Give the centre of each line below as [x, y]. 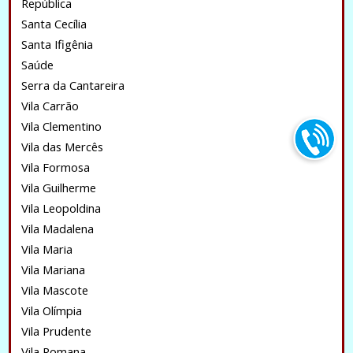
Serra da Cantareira [72, 85]
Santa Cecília [54, 24]
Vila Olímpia [51, 310]
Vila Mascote [54, 290]
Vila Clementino [61, 126]
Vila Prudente [56, 331]
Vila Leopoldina [61, 208]
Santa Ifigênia [57, 44]
